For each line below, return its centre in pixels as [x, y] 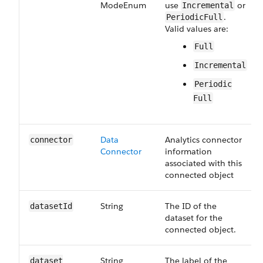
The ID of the [191, 206]
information [188, 151]
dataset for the [194, 218]
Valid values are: [197, 29]
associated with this [203, 163]
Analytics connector [203, 140]
